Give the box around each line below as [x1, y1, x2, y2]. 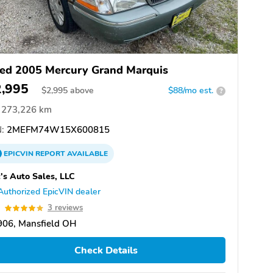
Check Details [74, 243, 138, 257]
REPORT [35, 149, 65, 159]
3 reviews [48, 202, 83, 214]
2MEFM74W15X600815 [4, 124, 110, 136]
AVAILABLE [65, 149, 108, 159]
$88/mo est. [168, 85, 213, 97]
